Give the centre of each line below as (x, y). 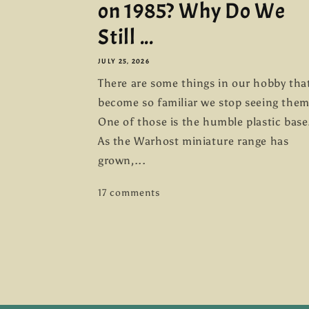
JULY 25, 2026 (124, 61)
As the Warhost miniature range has (193, 141)
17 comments (129, 193)
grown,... (122, 160)
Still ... (126, 37)
